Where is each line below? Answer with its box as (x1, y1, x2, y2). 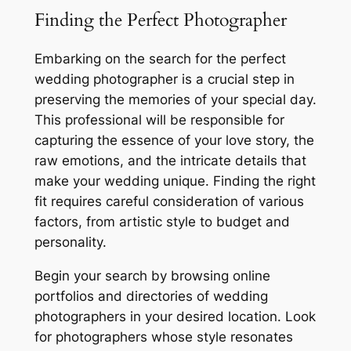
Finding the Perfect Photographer (34, 7, 287, 32)
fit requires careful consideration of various (34, 194, 304, 210)
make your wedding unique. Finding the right (34, 173, 316, 190)
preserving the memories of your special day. (34, 92, 317, 108)
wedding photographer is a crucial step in (34, 71, 295, 88)
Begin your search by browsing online (34, 267, 270, 284)
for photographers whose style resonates (34, 328, 293, 345)
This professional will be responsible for (34, 112, 284, 128)
